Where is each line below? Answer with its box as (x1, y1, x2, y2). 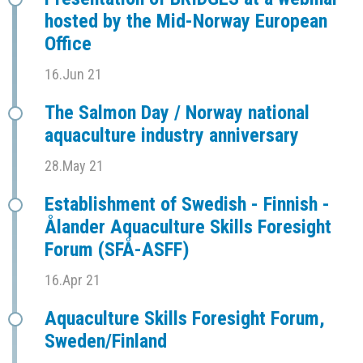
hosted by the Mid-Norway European (45, 9, 327, 32)
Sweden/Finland (45, 329, 167, 352)
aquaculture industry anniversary (45, 123, 299, 147)
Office (45, 32, 92, 55)
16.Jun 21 (45, 65, 102, 83)
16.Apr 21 (45, 271, 100, 288)
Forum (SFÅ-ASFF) (45, 237, 190, 261)
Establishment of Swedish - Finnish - (45, 192, 330, 216)
